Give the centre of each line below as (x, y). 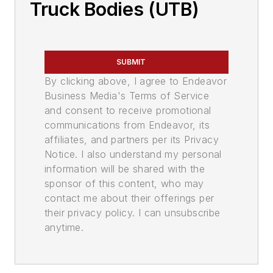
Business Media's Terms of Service (127, 96)
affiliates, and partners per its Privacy (132, 140)
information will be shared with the (125, 169)
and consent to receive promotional (128, 110)
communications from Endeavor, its (127, 125)
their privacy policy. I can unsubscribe (133, 213)
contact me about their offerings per (129, 198)
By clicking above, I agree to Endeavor (136, 81)
